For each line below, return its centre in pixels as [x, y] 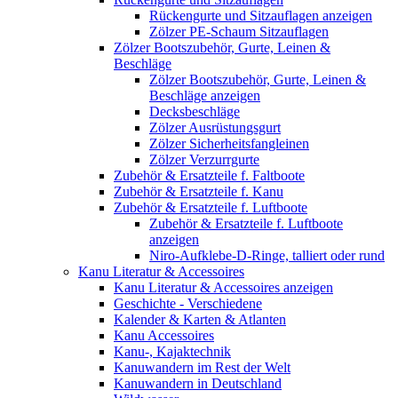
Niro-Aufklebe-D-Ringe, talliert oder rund [267, 255]
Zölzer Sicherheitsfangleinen [229, 143]
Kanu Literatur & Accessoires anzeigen [223, 287]
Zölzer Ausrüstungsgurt [215, 127]
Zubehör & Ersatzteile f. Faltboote [209, 175]
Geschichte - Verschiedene [188, 303]
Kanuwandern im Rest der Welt [202, 367]
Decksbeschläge [195, 111]
